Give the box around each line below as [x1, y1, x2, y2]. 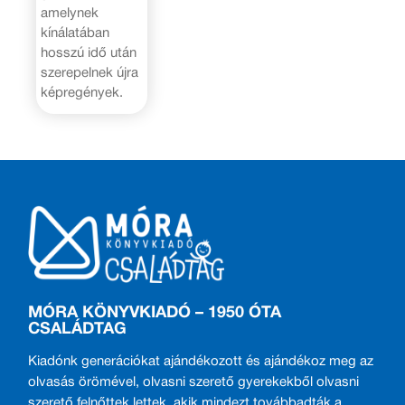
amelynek [40, 7, 99, 21]
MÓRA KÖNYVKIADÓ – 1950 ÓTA [28, 306, 282, 322]
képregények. [40, 87, 123, 100]
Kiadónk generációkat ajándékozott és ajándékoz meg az [28, 355, 374, 369]
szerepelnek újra [40, 67, 138, 80]
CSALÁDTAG [28, 322, 127, 338]
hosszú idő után [40, 47, 137, 61]
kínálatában [40, 27, 109, 41]
